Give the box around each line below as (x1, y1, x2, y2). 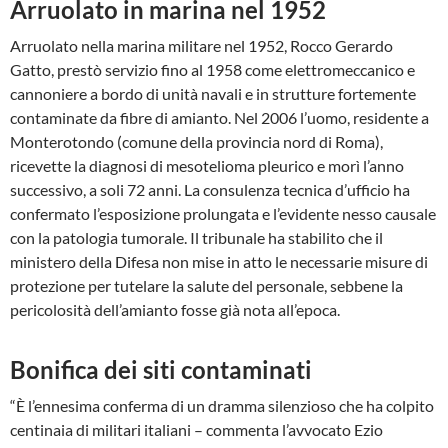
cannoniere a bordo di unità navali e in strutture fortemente (10, 84, 416, 103)
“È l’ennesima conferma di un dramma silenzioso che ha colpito (10, 396, 434, 415)
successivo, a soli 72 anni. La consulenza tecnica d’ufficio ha (10, 180, 410, 199)
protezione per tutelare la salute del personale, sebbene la (10, 276, 403, 295)
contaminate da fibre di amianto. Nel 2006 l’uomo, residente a (10, 108, 429, 127)
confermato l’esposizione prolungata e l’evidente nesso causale (10, 204, 436, 223)
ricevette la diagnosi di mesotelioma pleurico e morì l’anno (10, 156, 404, 175)
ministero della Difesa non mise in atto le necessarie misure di (10, 252, 428, 271)
